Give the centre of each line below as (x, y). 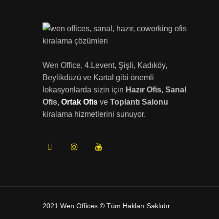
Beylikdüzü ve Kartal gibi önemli (98, 77)
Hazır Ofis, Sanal (156, 90)
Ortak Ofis (80, 102)
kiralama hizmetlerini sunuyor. (94, 114)
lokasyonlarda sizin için (84, 90)
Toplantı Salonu (139, 102)
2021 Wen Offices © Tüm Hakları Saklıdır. (107, 206)
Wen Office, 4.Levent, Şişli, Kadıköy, (105, 65)
